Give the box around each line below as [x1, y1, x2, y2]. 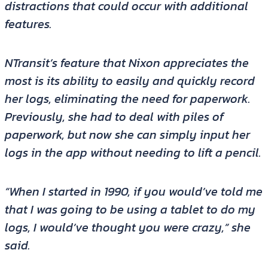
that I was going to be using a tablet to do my [4, 200, 255, 219]
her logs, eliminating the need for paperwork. [4, 90, 251, 108]
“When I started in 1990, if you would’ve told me [4, 182, 263, 201]
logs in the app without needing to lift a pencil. [4, 144, 261, 162]
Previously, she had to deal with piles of [4, 108, 224, 126]
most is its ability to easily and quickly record [4, 72, 255, 90]
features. [4, 15, 52, 33]
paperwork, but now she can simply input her [4, 126, 250, 144]
